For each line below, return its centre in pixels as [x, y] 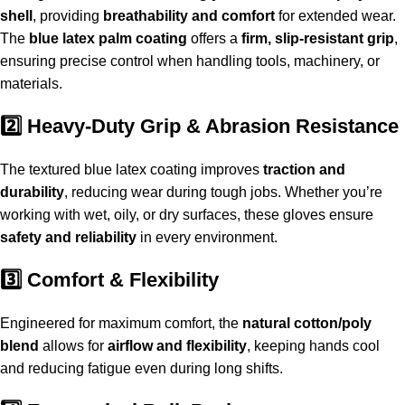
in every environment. [207, 238]
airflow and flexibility [177, 346]
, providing [68, 16]
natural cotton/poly [307, 324]
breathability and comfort [189, 16]
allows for [73, 346]
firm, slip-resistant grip [318, 39]
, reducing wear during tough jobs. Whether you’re [223, 193]
